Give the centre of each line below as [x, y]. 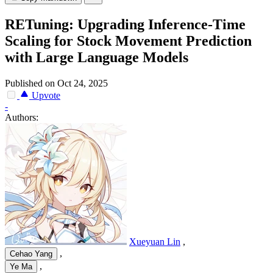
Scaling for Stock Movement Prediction [128, 41]
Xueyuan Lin [155, 242]
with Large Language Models [97, 58]
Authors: [22, 118]
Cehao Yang [31, 254]
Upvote [45, 96]
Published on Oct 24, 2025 [56, 83]
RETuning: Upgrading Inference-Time [125, 25]
